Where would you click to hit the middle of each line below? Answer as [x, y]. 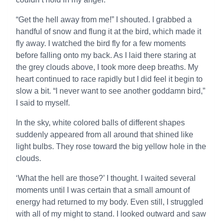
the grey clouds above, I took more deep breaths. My [107, 67]
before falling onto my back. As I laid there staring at [106, 55]
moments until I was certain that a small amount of [103, 190]
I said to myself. [43, 103]
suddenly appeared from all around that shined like [105, 135]
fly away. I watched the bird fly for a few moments [101, 43]
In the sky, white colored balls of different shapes [100, 123]
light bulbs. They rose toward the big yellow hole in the [111, 146]
